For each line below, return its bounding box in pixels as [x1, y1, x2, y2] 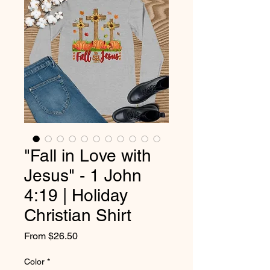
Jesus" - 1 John [24, 166, 142, 185]
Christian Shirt [24, 206, 131, 225]
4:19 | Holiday [24, 186, 128, 205]
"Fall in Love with [24, 146, 151, 165]
